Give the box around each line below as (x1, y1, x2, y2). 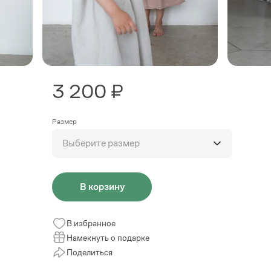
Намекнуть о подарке (67, 233, 149, 243)
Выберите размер (62, 138, 140, 148)
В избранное (67, 218, 116, 228)
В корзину (79, 181, 125, 192)
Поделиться (67, 247, 113, 257)
